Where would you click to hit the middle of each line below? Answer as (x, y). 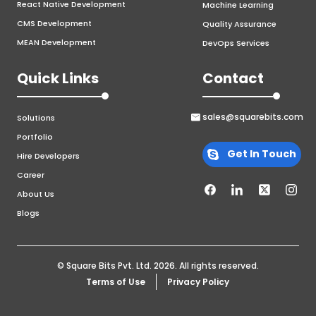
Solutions (36, 117)
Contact (233, 78)
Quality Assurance (239, 24)
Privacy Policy (199, 281)
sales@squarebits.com (253, 116)
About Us (36, 194)
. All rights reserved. (217, 265)
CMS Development (54, 23)
